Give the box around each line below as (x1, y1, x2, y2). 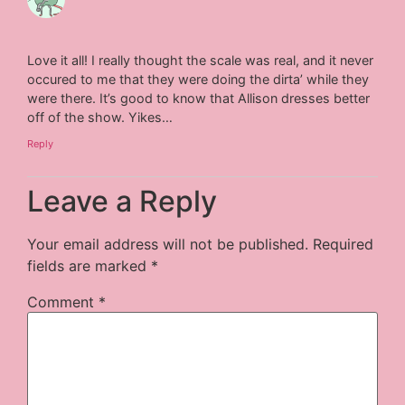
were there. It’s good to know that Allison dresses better (27, 89, 371, 106)
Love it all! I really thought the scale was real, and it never (27, 52, 374, 68)
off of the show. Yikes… (27, 108, 174, 125)
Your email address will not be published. (27, 235, 309, 254)
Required (313, 235, 374, 254)
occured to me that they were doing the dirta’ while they (27, 71, 370, 87)
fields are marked (27, 257, 152, 276)
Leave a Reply (27, 184, 218, 220)
